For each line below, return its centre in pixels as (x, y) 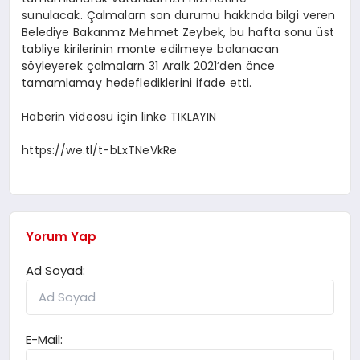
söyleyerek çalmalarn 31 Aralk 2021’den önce (149, 66)
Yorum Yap (61, 236)
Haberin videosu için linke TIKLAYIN (119, 117)
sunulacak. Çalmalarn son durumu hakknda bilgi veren (179, 16)
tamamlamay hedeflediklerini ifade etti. (139, 83)
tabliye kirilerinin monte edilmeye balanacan (150, 49)
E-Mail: (45, 339)
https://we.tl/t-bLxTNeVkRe (100, 151)
